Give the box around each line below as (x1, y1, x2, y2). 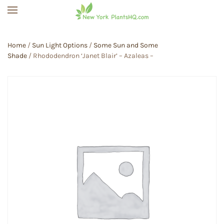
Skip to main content (22, 24, 108, 34)
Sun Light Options (32, 41, 87, 49)
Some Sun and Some (93, 41, 158, 49)
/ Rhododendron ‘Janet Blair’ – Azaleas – (27, 51, 153, 60)
